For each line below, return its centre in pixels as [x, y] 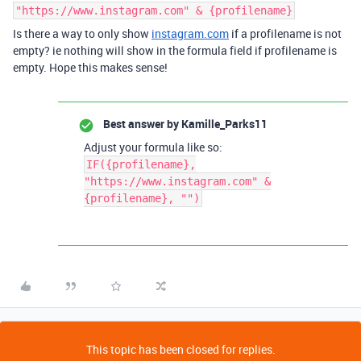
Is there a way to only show [82, 33]
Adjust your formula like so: [153, 147]
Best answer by [141, 124]
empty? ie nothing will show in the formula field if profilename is [175, 50]
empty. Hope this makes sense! [90, 67]
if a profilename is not [285, 33]
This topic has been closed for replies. [180, 349]
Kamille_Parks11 [223, 124]
